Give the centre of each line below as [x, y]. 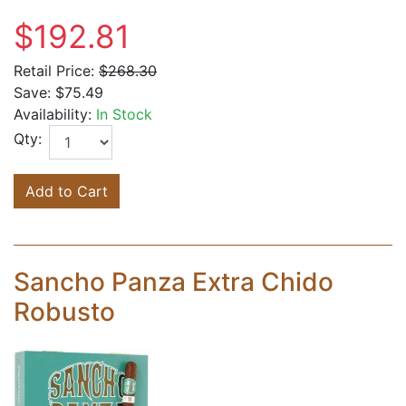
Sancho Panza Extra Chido [174, 282]
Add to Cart [67, 192]
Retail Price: [54, 71]
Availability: [53, 115]
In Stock [124, 115]
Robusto [64, 312]
